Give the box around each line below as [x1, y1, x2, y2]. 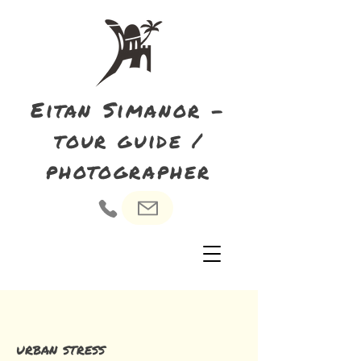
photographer [45, 156, 212, 185]
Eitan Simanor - [30, 94, 226, 124]
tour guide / [54, 125, 203, 155]
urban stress [16, 338, 105, 359]
